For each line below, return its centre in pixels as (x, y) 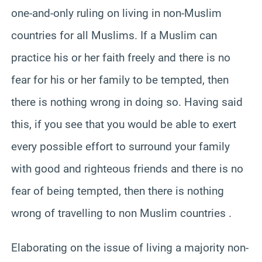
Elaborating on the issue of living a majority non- (130, 247)
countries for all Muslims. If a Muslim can (114, 35)
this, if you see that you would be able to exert (124, 124)
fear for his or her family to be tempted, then (120, 80)
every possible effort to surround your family (120, 146)
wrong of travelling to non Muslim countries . (121, 213)
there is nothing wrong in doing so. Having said (127, 102)
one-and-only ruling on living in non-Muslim (116, 13)
